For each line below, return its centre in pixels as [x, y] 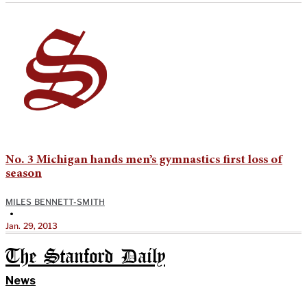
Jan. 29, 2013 [32, 225]
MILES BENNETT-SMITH [55, 201]
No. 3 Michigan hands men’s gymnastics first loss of [144, 160]
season [24, 174]
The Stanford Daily [85, 257]
